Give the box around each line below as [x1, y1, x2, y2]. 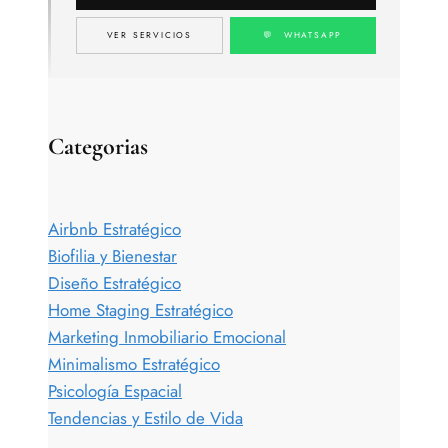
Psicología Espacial [48, 378, 182, 403]
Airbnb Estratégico [48, 216, 181, 241]
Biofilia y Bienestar [48, 243, 177, 268]
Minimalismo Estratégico [48, 351, 220, 376]
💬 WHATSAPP [263, 28, 343, 41]
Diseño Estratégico [48, 270, 181, 295]
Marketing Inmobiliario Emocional [48, 324, 286, 349]
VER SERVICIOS [106, 28, 192, 41]
